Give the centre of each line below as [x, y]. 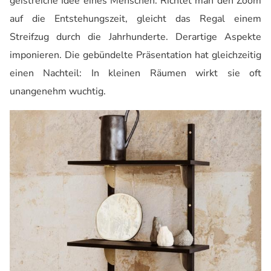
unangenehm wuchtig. [58, 92]
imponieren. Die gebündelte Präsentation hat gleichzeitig [135, 55]
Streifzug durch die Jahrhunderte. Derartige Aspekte [135, 37]
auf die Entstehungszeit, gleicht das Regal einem [135, 19]
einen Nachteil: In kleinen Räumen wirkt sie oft [135, 73]
